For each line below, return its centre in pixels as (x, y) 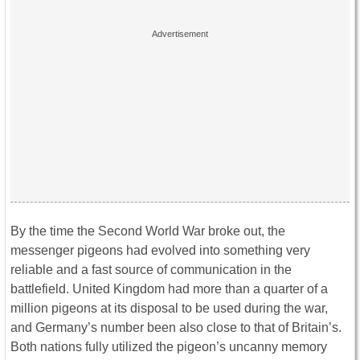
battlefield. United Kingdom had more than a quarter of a (169, 289)
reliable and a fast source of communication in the (151, 270)
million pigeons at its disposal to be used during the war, (169, 309)
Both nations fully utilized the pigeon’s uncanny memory (169, 347)
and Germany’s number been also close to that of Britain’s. (176, 328)
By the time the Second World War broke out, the (148, 231)
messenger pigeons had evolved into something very (160, 251)
